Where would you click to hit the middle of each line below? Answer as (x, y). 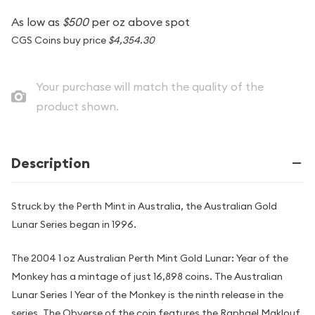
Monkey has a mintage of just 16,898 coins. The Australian (147, 277)
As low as (37, 22)
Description (51, 163)
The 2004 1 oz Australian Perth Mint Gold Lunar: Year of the (150, 258)
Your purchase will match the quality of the (149, 86)
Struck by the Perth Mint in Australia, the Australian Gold (144, 206)
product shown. (77, 106)
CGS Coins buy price (60, 40)
